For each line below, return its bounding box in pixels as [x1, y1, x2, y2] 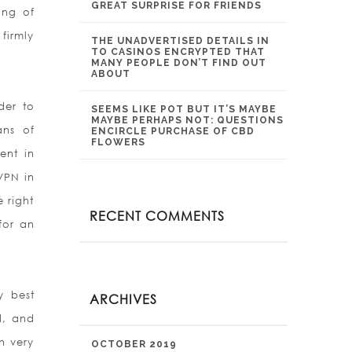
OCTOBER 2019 [91, 339, 177, 350]
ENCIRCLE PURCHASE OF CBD [91, 126, 255, 137]
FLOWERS [91, 137, 145, 148]
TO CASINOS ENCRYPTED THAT [91, 46, 265, 57]
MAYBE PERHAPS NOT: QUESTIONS [91, 115, 284, 126]
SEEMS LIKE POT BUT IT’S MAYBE [91, 104, 277, 115]
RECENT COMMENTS [90, 207, 225, 224]
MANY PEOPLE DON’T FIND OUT [91, 57, 266, 68]
